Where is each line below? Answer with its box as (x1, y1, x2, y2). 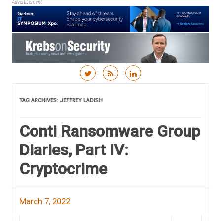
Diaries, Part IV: (19, 140, 128, 159)
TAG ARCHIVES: (19, 97, 60, 104)
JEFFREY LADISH (60, 97, 103, 104)
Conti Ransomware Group (19, 121, 200, 141)
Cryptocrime (19, 159, 107, 178)
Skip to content (110, 82, 166, 92)
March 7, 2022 (19, 196, 70, 206)
